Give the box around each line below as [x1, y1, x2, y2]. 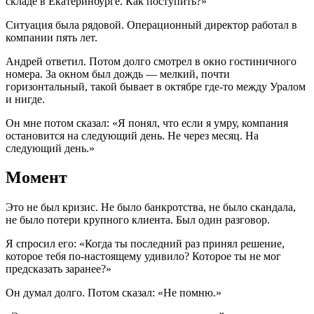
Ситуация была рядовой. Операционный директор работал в [6, 18, 297, 31]
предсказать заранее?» [6, 263, 111, 275]
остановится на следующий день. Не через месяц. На [6, 129, 259, 142]
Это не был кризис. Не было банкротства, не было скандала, [6, 201, 296, 214]
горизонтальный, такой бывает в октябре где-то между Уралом [6, 80, 306, 93]
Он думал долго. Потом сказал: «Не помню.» [6, 287, 221, 299]
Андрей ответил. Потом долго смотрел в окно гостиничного [6, 55, 296, 67]
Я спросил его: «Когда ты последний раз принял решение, [6, 238, 285, 250]
